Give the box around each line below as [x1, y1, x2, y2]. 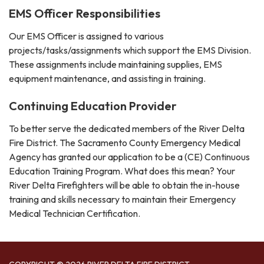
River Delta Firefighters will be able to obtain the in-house [9, 179, 240, 192]
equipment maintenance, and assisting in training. [9, 72, 207, 85]
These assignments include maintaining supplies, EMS [9, 58, 222, 71]
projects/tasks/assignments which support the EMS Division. [9, 44, 251, 57]
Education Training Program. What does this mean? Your [9, 165, 235, 177]
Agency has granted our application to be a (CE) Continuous [9, 151, 250, 163]
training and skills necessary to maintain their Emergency [9, 193, 236, 206]
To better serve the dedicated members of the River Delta [9, 123, 245, 135]
